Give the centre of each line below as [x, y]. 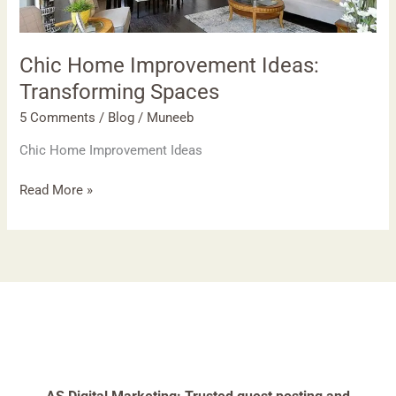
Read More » [57, 190]
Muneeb [171, 118]
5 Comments [58, 118]
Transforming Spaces [120, 91]
